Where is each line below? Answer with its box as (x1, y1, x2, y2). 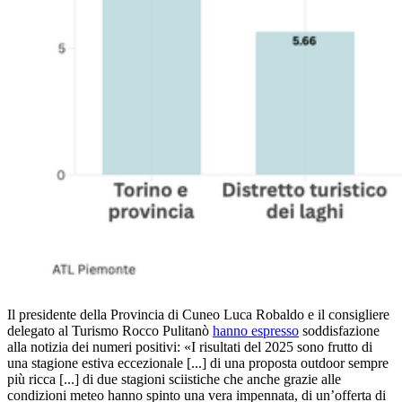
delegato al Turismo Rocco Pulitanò (7, 323, 213, 339)
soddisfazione (299, 323, 380, 339)
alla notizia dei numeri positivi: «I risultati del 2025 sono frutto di (7, 339, 372, 355)
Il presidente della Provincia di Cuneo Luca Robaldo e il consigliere (7, 307, 389, 323)
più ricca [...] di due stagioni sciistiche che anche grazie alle (7, 371, 341, 388)
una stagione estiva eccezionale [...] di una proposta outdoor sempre (7, 355, 389, 371)
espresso (251, 323, 299, 339)
